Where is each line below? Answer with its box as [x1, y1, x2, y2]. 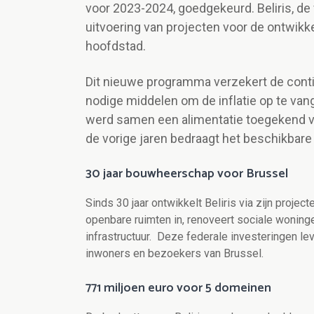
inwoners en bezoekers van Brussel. [86, 247, 264, 261]
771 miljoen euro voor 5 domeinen [86, 278, 271, 299]
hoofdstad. [86, 39, 146, 54]
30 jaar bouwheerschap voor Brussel [86, 163, 288, 185]
